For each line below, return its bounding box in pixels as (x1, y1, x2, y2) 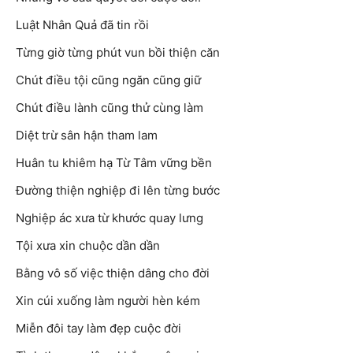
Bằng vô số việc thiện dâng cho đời (16, 266, 210, 281)
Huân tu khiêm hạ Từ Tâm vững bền (16, 155, 212, 171)
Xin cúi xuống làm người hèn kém (16, 293, 200, 309)
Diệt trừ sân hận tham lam (16, 128, 158, 143)
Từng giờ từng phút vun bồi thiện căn (16, 45, 220, 61)
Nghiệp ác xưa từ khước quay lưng (16, 210, 203, 226)
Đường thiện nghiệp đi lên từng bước (16, 183, 220, 199)
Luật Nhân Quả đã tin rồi (16, 17, 149, 33)
